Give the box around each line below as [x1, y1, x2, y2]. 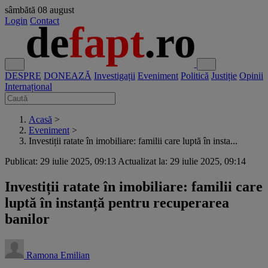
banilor [5, 211, 50, 227]
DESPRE [5, 71, 41, 81]
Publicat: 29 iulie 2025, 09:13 [5, 156, 116, 166]
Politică [181, 71, 209, 81]
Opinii [239, 71, 263, 81]
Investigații [94, 71, 135, 81]
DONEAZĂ [44, 71, 92, 81]
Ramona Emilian [26, 249, 90, 260]
